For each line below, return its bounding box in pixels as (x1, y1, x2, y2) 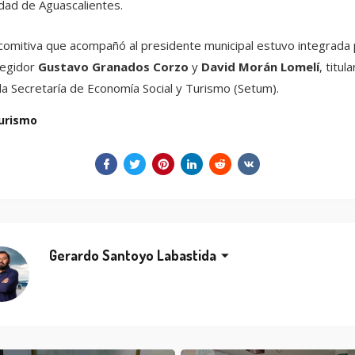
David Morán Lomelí (200, 58, 319, 74)
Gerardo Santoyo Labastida (48, 246, 216, 265)
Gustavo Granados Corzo (37, 58, 189, 74)
